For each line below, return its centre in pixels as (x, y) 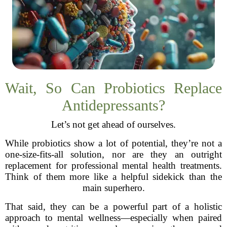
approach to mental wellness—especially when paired (113, 218)
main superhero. (113, 188)
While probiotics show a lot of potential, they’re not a (113, 143)
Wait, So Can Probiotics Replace (113, 88)
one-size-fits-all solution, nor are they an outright (113, 154)
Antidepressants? (113, 105)
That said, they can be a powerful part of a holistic (113, 206)
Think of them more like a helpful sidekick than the (113, 177)
